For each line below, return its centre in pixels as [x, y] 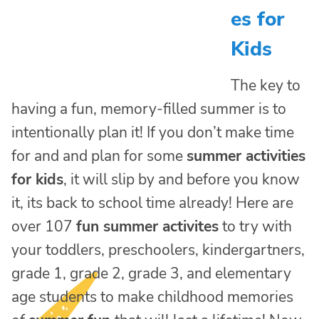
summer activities [246, 156]
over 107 [44, 226]
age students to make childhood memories [152, 297]
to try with [255, 226]
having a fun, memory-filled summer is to [149, 109]
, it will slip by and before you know [182, 179]
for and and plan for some [99, 156]
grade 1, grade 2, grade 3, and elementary [151, 273]
